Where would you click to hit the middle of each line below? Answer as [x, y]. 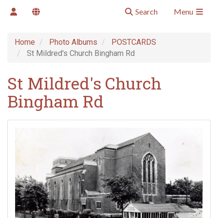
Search [146, 11]
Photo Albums [73, 42]
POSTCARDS [134, 42]
